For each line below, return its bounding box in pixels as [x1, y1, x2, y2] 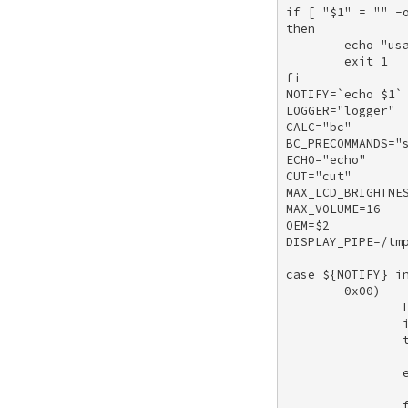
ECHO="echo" [286, 151, 374, 168]
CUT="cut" [286, 168, 360, 184]
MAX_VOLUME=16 [286, 200, 389, 217]
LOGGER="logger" [286, 102, 403, 118]
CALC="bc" [286, 118, 360, 135]
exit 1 [286, 53, 396, 69]
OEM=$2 [286, 217, 338, 233]
